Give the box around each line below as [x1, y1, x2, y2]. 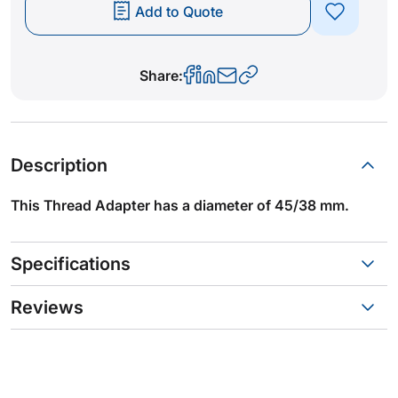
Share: [139, 66, 183, 84]
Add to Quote [134, 2, 223, 20]
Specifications [11, 252, 131, 275]
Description [11, 154, 107, 176]
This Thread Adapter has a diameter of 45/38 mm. [11, 195, 349, 214]
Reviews [11, 296, 84, 318]
